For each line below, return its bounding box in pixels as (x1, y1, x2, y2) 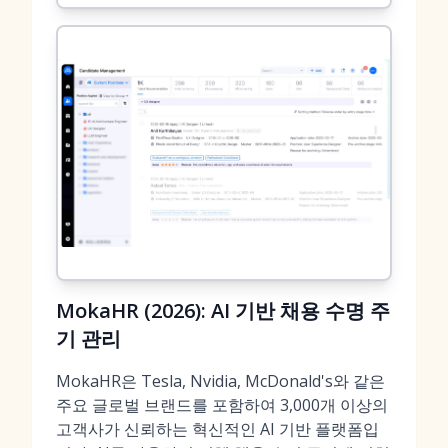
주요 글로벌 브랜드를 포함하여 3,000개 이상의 (56, 394, 388, 416)
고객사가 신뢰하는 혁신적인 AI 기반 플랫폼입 (56, 418, 379, 440)
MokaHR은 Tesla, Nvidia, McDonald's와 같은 (56, 370, 385, 392)
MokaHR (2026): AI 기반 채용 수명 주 (56, 297, 390, 324)
